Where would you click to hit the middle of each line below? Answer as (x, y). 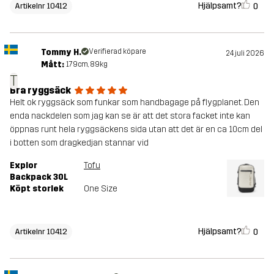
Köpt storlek (37, 188)
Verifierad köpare (117, 51)
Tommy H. (61, 52)
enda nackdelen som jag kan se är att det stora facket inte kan (130, 116)
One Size (101, 188)
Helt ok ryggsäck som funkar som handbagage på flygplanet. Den (135, 102)
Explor (24, 165)
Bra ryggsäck (40, 90)
